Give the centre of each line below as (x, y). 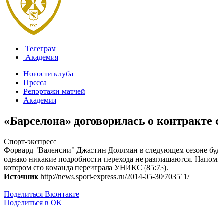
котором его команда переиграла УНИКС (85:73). (86, 167)
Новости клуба (48, 74)
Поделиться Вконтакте (42, 194)
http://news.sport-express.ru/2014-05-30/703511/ (114, 176)
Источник (21, 176)
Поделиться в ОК (33, 202)
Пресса (35, 82)
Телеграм (40, 48)
